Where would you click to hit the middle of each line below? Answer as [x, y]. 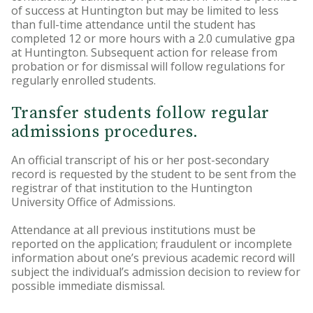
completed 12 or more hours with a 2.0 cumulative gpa [153, 38]
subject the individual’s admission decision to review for [156, 272]
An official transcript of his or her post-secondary [140, 160]
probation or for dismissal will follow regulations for [148, 66]
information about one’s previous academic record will [153, 258]
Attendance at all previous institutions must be [133, 230]
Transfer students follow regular [140, 113]
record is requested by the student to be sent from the [154, 174]
